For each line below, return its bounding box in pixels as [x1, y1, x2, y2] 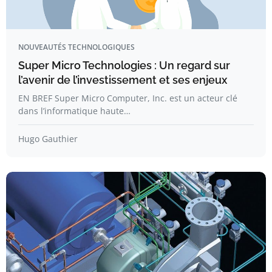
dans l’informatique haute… [18, 105, 131, 117]
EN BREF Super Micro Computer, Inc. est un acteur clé [18, 92, 237, 104]
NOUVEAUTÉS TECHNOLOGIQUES [18, 42, 135, 52]
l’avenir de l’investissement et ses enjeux [18, 73, 227, 86]
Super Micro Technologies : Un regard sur [18, 59, 230, 72]
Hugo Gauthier [18, 133, 78, 144]
